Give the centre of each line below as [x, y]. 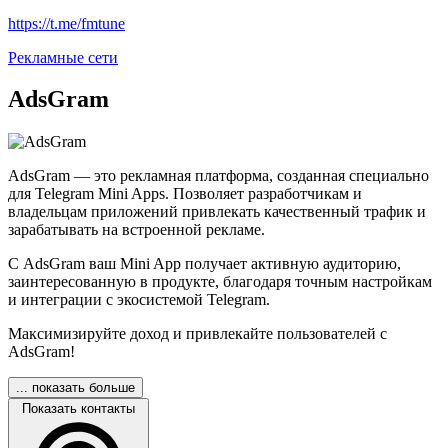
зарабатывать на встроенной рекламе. [136, 230]
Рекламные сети [63, 57]
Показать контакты [78, 409]
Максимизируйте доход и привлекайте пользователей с [197, 334]
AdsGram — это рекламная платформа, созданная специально [218, 176]
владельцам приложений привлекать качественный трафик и [217, 212]
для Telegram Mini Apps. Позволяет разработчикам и [185, 194]
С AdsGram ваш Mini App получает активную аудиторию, [204, 264]
